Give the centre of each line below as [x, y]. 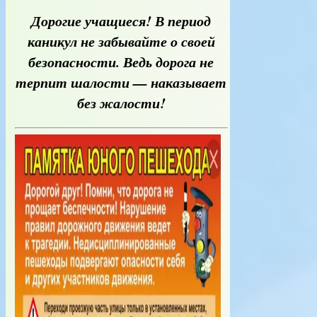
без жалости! [121, 103]
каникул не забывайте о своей [121, 41]
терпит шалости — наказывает [121, 82]
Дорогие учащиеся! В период [121, 21]
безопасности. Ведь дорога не [121, 62]
